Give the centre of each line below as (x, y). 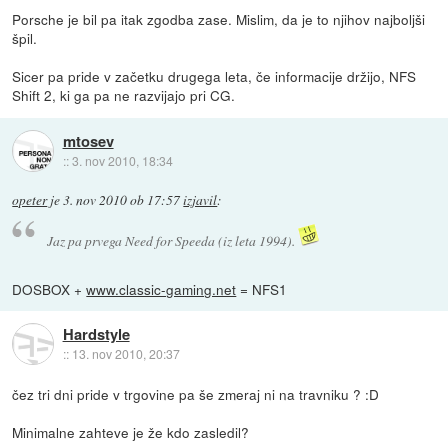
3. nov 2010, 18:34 (122, 160)
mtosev (88, 140)
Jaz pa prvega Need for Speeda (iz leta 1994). (172, 240)
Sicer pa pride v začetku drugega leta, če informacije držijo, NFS (214, 76)
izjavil (200, 200)
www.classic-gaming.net (161, 288)
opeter (30, 200)
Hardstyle (96, 334)
